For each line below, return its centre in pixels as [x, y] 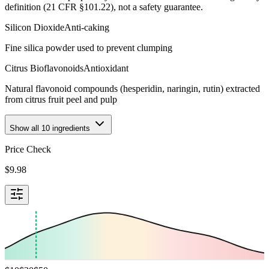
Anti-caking [87, 28]
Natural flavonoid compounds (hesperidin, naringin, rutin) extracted [132, 89]
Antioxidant [106, 68]
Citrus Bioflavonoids [44, 68]
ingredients [71, 128]
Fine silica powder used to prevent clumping [89, 48]
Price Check [28, 150]
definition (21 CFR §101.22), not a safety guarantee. [104, 7]
